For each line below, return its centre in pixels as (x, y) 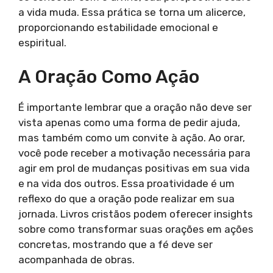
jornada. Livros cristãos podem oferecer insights (136, 214)
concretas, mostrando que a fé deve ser (115, 245)
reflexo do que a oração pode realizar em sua (126, 199)
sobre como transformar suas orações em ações (136, 229)
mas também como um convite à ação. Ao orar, (132, 138)
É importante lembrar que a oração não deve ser (135, 108)
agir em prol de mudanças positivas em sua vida (134, 168)
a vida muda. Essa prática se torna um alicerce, (132, 12)
